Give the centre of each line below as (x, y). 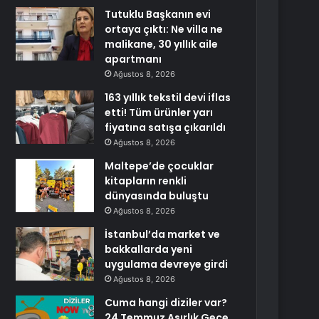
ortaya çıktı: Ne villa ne (164, 29)
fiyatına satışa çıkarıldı (166, 127)
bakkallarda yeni (149, 249)
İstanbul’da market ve (163, 234)
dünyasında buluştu (157, 196)
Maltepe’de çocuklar (159, 166)
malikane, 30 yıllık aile (162, 44)
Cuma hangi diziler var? (166, 303)
